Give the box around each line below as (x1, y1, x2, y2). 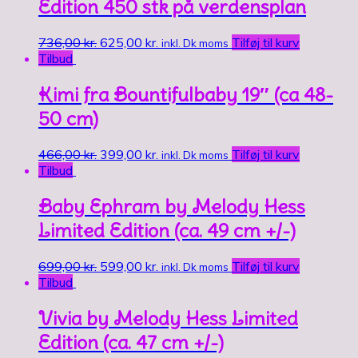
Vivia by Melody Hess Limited (38, 305, 298, 330)
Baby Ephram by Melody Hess (38, 194, 305, 219)
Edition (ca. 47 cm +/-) (38, 329, 224, 354)
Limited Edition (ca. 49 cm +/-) (38, 218, 296, 243)
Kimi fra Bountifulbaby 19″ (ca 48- (38, 82, 333, 107)
